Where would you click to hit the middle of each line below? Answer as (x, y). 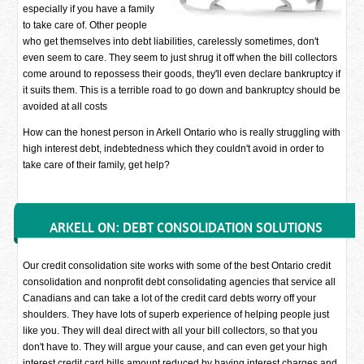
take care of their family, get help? (97, 165)
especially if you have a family (89, 9)
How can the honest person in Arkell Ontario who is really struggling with (182, 132)
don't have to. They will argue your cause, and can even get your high (175, 347)
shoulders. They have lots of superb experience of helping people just (176, 314)
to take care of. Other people (85, 25)
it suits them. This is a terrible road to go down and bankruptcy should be (182, 90)
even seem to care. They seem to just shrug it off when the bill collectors (180, 58)
